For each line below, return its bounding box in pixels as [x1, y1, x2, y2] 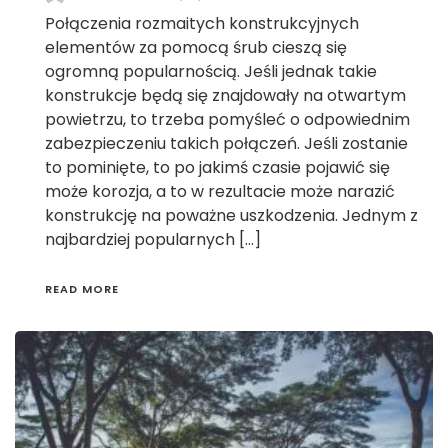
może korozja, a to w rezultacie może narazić [45, 180, 395, 204]
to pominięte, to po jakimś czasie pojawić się [45, 156, 390, 180]
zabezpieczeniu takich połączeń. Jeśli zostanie [45, 132, 408, 156]
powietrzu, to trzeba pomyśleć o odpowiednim [45, 108, 410, 132]
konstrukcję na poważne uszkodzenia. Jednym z [45, 204, 418, 228]
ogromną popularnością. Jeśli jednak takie [45, 60, 377, 84]
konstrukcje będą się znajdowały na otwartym [45, 84, 406, 108]
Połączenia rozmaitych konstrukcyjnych [45, 12, 359, 36]
